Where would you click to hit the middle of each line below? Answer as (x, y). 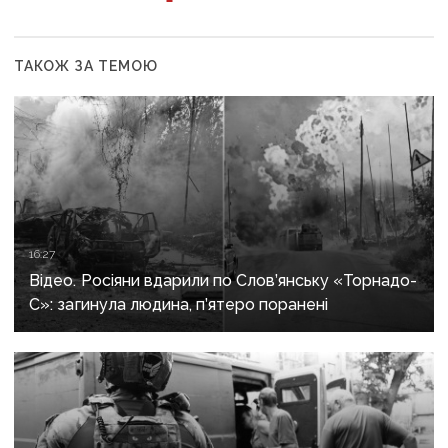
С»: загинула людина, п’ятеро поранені (179, 304)
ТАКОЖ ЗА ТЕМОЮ (86, 65)
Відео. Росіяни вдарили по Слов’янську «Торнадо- (223, 280)
